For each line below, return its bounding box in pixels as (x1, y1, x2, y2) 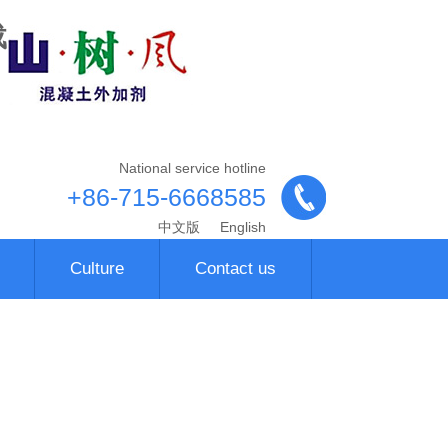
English (215, 219, 266, 235)
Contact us (195, 259, 276, 278)
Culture (70, 259, 124, 278)
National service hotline (118, 160, 266, 176)
